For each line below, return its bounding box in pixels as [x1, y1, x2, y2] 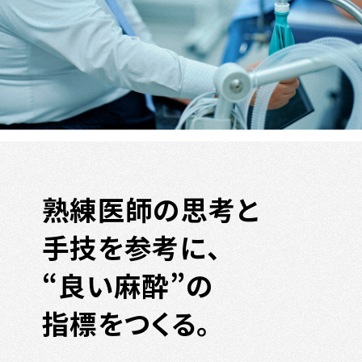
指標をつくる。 [41, 302, 218, 343]
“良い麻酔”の [41, 264, 214, 305]
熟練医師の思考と [41, 188, 259, 229]
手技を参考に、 [41, 226, 224, 267]
